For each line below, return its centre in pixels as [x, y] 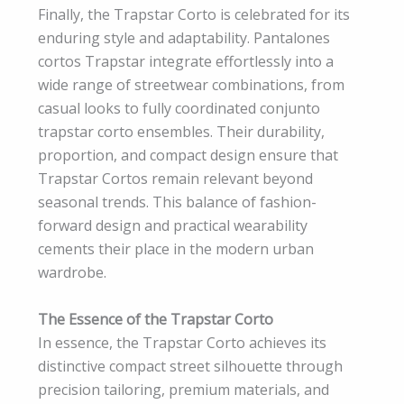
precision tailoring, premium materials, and [184, 389]
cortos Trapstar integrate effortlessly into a [186, 62]
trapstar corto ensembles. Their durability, [181, 132]
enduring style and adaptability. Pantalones [184, 38]
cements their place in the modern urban [176, 249]
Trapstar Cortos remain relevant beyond [175, 179]
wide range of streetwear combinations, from [191, 85]
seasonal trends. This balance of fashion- [177, 202]
